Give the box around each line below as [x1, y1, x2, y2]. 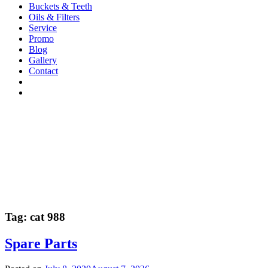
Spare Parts [5, 236, 77, 252]
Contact [29, 65, 58, 76]
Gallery [29, 54, 57, 65]
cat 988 [30, 211, 65, 224]
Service [29, 22, 57, 33]
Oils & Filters [29, 11, 80, 22]
